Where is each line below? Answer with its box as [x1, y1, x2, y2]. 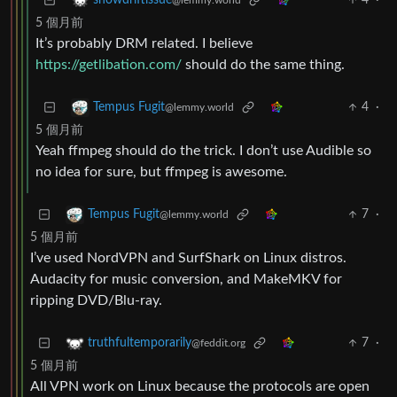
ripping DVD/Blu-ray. [30, 293, 162, 308]
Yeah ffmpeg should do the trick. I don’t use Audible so [35, 144, 371, 159]
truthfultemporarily [88, 337, 191, 350]
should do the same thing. [182, 58, 345, 73]
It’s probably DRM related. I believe [35, 36, 253, 51]
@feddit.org [191, 338, 245, 349]
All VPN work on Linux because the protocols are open [30, 379, 370, 394]
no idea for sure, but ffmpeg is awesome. [35, 165, 287, 180]
